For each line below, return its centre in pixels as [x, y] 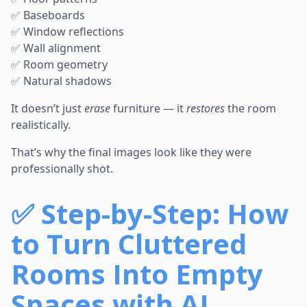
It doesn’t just [48, 109]
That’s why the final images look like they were [131, 152]
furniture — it [148, 109]
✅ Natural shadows [61, 81]
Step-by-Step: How [165, 214]
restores [206, 109]
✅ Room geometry [59, 65]
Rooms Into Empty [137, 274]
